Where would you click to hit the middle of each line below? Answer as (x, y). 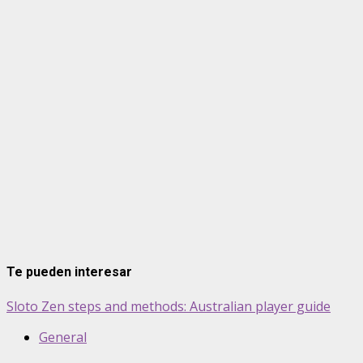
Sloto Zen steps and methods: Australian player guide (169, 306)
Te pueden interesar (69, 272)
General (63, 337)
